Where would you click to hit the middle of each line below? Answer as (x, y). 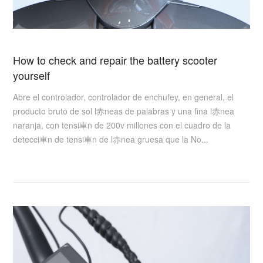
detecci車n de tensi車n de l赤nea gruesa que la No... (111, 139)
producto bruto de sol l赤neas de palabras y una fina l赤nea (124, 111)
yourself (32, 75)
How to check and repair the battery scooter (115, 60)
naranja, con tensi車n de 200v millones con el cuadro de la (122, 125)
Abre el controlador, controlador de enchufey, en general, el (124, 97)
